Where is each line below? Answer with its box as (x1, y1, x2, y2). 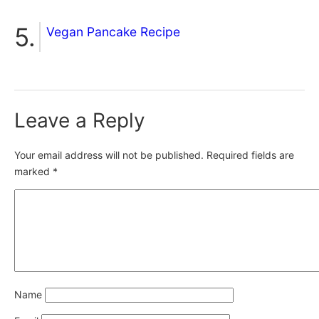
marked (14, 165, 53, 178)
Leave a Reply (14, 108, 145, 133)
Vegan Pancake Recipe (46, 24, 180, 40)
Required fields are (206, 149, 294, 162)
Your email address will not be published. (14, 149, 204, 162)
